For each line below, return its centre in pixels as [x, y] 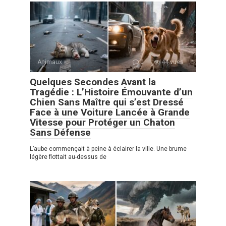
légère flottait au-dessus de [68, 157]
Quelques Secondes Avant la [93, 82]
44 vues [172, 62]
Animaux [50, 62]
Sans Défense [60, 133]
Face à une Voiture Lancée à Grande [110, 112]
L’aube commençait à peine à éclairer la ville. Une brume [108, 149]
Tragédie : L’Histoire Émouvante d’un [111, 92]
